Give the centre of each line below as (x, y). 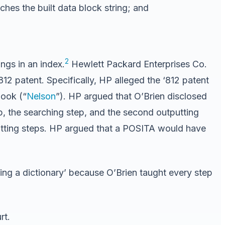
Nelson (41, 96)
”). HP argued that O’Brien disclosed (131, 96)
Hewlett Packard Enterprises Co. (138, 64)
